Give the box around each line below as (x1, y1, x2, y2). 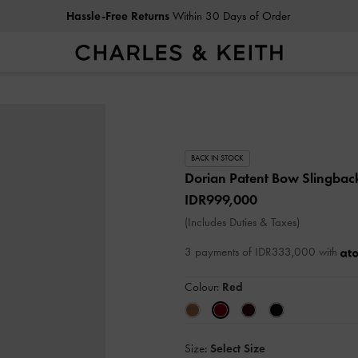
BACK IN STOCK (191, 153, 245, 163)
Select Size (210, 340, 265, 356)
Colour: (185, 279, 222, 294)
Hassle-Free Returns (66, 9, 169, 23)
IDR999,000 (185, 190, 257, 209)
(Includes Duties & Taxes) (185, 214, 300, 229)
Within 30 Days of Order (169, 9, 290, 23)
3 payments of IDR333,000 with (185, 244, 340, 259)
